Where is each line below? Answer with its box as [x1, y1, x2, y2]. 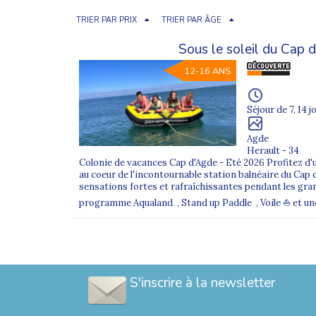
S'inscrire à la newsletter [130, 273, 275, 292]
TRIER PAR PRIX [76, 14, 137, 25]
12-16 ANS [184, 64, 231, 78]
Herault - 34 [247, 144, 300, 157]
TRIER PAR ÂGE [162, 14, 221, 25]
